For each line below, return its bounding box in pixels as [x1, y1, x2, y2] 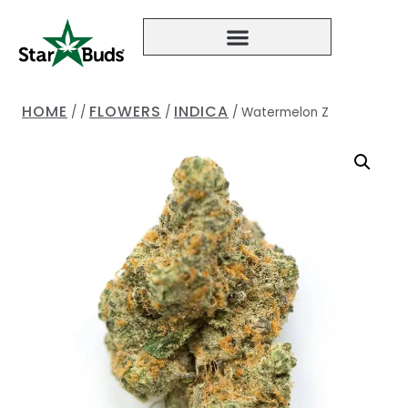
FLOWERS [89, 101, 161, 123]
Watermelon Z [241, 104, 329, 122]
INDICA [174, 101, 229, 123]
